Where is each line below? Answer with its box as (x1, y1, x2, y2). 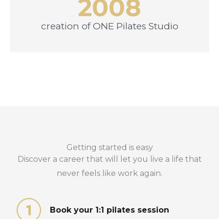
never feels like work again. (57, 168, 162, 178)
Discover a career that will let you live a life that (17, 154, 202, 164)
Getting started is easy (66, 142, 153, 152)
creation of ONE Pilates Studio (41, 20, 178, 32)
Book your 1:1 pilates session (49, 205, 169, 215)
